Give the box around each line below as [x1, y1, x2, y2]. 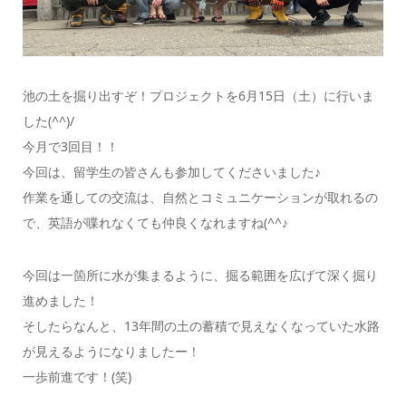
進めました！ [22, 291, 99, 309]
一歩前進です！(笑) [22, 367, 131, 385]
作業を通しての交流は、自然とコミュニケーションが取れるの [22, 188, 378, 206]
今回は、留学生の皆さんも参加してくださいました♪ [22, 162, 321, 180]
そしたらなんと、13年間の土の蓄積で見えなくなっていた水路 [22, 316, 380, 334]
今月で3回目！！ [22, 137, 119, 155]
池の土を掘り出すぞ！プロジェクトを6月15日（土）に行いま [22, 86, 374, 104]
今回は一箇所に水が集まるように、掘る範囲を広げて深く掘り [22, 266, 378, 284]
